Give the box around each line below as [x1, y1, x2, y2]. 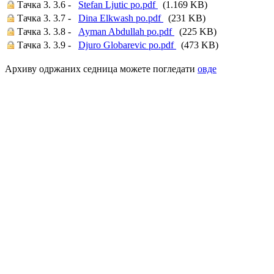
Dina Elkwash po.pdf [78, 13, 163, 23]
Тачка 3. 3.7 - [17, 13, 71, 23]
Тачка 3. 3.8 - [17, 26, 71, 37]
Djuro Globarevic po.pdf [78, 40, 176, 50]
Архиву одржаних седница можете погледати [5, 64, 198, 74]
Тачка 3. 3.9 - [17, 40, 71, 50]
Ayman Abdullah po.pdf [78, 26, 174, 37]
